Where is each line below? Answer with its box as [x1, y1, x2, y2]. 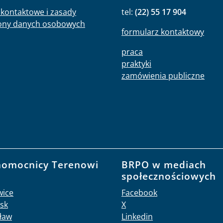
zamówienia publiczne [121, 70, 205, 81]
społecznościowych [121, 169, 216, 183]
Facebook [121, 187, 157, 198]
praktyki [121, 58, 151, 69]
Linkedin [121, 211, 153, 222]
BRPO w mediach [121, 158, 206, 171]
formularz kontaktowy [121, 26, 204, 37]
